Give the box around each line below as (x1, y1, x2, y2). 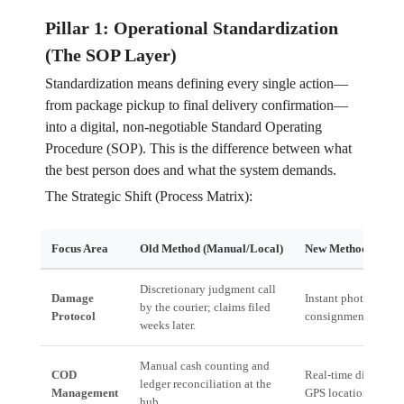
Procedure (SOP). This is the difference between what (44, 141, 352, 157)
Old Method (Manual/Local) (139, 242, 283, 256)
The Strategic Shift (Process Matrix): (44, 188, 252, 205)
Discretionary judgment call (139, 282, 276, 297)
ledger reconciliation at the (139, 377, 271, 391)
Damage (50, 291, 94, 306)
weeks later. (139, 318, 196, 333)
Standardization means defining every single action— (44, 76, 348, 92)
